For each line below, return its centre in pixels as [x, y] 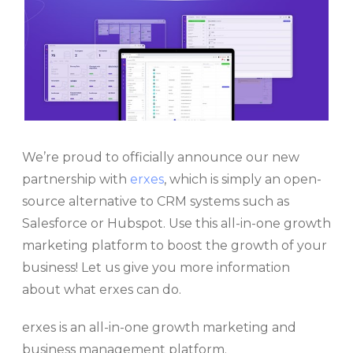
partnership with [76, 180]
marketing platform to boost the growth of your [175, 246]
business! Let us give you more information [156, 268]
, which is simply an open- [243, 180]
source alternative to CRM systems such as [156, 202]
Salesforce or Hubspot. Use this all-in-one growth [176, 224]
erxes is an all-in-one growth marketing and [159, 328]
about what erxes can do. [102, 290]
